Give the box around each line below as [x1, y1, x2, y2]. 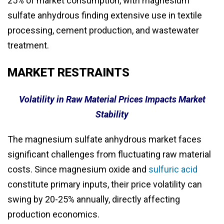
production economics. [7, 209, 99, 220]
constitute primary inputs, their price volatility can [7, 179, 202, 190]
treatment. [7, 40, 49, 51]
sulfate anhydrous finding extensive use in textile [7, 10, 202, 21]
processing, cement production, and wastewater [7, 25, 199, 36]
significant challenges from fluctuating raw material [7, 149, 211, 160]
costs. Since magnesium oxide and [7, 164, 148, 175]
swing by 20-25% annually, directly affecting [7, 194, 180, 205]
